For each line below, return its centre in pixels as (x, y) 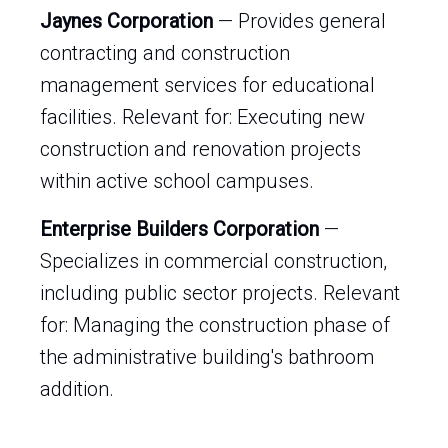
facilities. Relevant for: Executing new (202, 117)
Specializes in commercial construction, (213, 261)
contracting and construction (165, 53)
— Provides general (299, 21)
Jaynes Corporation (126, 21)
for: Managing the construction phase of (215, 325)
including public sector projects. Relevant (220, 293)
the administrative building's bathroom (207, 357)
